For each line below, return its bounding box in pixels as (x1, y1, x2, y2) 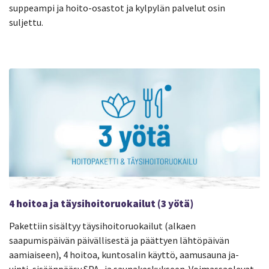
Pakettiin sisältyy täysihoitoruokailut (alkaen (9, 219, 196, 232)
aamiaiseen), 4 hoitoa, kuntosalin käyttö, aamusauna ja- (9, 248, 239, 261)
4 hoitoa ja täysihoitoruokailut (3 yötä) (9, 196, 193, 210)
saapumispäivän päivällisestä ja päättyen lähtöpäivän (9, 234, 229, 246)
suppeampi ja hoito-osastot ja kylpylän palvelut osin (9, 1, 225, 14)
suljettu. (9, 16, 43, 28)
